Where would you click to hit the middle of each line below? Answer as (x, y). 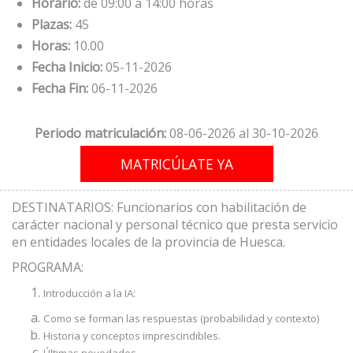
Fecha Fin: (60, 88)
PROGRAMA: (48, 267)
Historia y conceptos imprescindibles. (132, 336)
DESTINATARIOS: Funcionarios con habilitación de (159, 207)
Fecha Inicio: (67, 67)
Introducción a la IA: (89, 293)
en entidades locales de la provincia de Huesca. (149, 242)
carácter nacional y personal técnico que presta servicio (175, 225)
